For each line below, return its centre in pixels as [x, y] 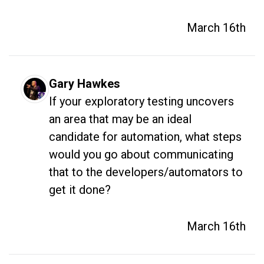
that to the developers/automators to [146, 172]
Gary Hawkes [85, 83]
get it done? [81, 189]
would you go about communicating [141, 154]
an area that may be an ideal [120, 119]
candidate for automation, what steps [145, 136]
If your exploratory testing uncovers [141, 101]
